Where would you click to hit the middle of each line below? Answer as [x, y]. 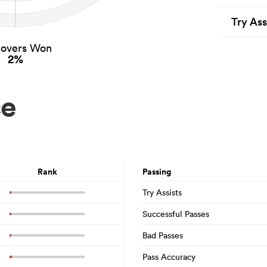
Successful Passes [176, 214]
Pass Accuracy [169, 257]
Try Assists [162, 192]
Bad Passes [163, 235]
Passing [157, 172]
